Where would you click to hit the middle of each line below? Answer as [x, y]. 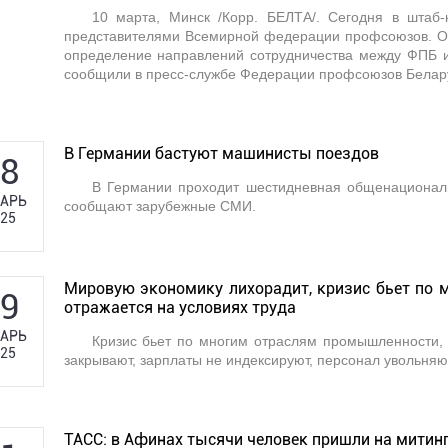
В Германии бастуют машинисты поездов [221, 153]
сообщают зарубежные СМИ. [159, 205]
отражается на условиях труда [179, 307]
